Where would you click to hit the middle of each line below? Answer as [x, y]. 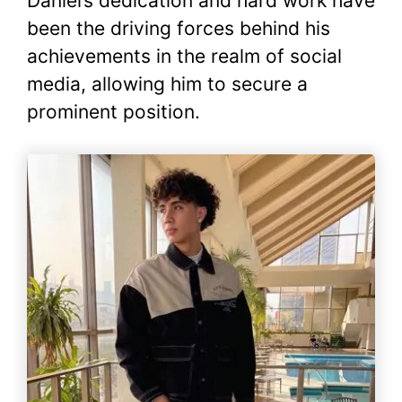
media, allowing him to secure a [167, 84]
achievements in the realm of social [184, 57]
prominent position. [114, 112]
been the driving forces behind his [179, 29]
